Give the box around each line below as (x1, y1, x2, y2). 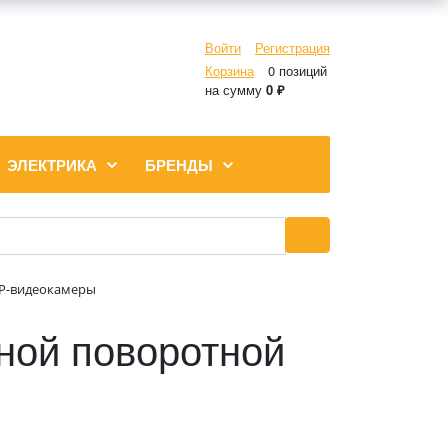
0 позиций (264, 60, 327, 80)
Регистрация (255, 37, 330, 57)
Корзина (205, 60, 254, 80)
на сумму (205, 79, 266, 99)
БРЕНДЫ (145, 154, 213, 176)
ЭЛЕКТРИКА (7, 154, 97, 176)
